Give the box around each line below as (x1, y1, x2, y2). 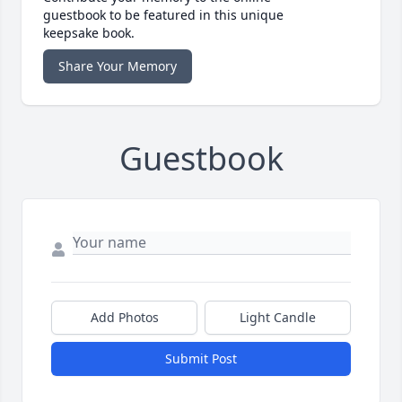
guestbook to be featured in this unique (43, 6, 284, 24)
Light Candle (240, 309, 316, 327)
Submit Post (165, 350, 237, 368)
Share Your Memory (58, 57, 177, 75)
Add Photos (90, 309, 159, 327)
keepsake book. (43, 24, 135, 42)
